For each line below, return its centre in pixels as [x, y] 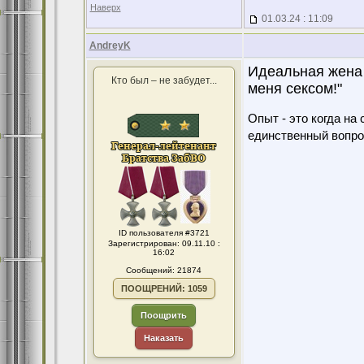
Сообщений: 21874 [164, 270]
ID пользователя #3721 [164, 233]
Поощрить [164, 315]
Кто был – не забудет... [164, 80]
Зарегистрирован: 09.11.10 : [164, 243]
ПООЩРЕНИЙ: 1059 [164, 288]
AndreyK [110, 45]
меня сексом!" [295, 89]
